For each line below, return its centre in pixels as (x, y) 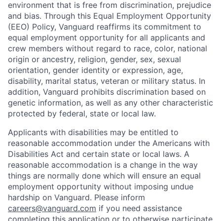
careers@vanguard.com (52, 208)
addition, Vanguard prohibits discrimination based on (107, 92)
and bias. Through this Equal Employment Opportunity (110, 16)
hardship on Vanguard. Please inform (76, 198)
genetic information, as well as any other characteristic (110, 103)
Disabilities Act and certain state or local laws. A (99, 154)
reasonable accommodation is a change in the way (103, 165)
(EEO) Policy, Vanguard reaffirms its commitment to (105, 27)
